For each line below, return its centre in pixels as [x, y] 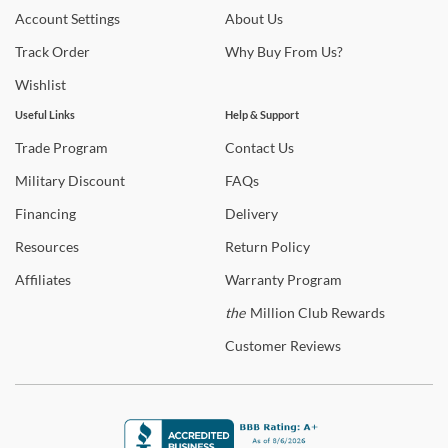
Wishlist [40, 84]
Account [41, 18]
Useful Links [45, 114]
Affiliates [43, 279]
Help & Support [262, 114]
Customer [256, 345]
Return [246, 246]
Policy [289, 246]
